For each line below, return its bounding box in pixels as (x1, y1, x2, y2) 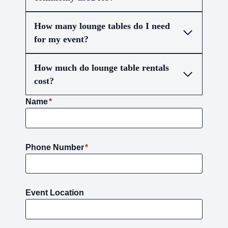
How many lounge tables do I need (34, 20, 170, 31)
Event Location (25, 188, 84, 197)
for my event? (34, 34, 89, 44)
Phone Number (25, 142, 84, 152)
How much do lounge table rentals (34, 62, 169, 73)
